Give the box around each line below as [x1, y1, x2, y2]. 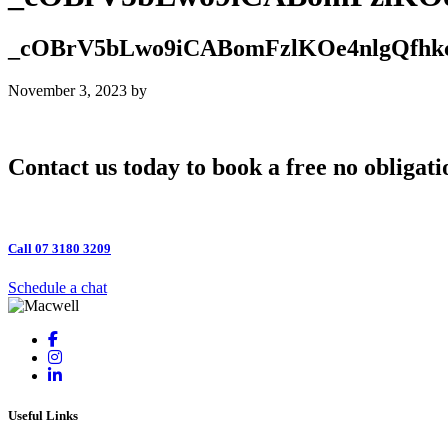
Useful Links [8, 407, 78, 423]
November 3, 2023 [8, 82, 127, 100]
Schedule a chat [8, 279, 107, 297]
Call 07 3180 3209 [8, 241, 111, 257]
